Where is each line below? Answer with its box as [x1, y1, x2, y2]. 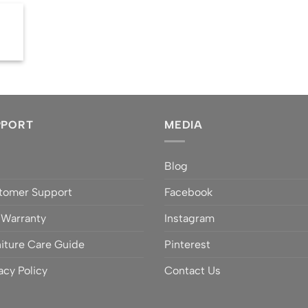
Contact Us [164, 264, 221, 278]
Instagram [164, 212, 214, 225]
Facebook [164, 186, 212, 199]
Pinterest [164, 238, 210, 252]
